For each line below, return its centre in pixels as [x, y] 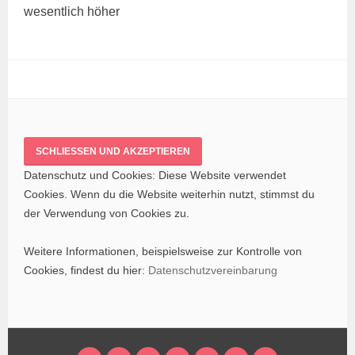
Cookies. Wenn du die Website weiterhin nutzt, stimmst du [170, 194]
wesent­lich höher [72, 11]
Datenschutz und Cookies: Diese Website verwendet [155, 175]
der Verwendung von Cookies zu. [107, 213]
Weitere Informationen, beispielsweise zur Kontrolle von [163, 251]
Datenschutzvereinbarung [213, 270]
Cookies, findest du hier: [86, 270]
